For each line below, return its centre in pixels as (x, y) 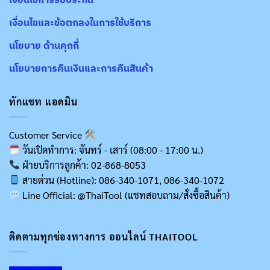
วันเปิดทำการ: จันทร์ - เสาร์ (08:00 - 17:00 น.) (112, 149)
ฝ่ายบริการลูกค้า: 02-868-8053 (83, 165)
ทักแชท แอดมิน (43, 102)
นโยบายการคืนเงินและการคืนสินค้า (81, 68)
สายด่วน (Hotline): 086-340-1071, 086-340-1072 (122, 180)
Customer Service (47, 134)
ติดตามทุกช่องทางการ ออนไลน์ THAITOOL (104, 237)
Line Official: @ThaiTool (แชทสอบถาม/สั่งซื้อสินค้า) (125, 195)
